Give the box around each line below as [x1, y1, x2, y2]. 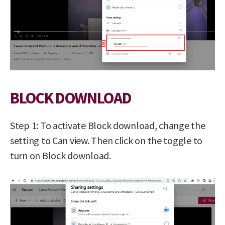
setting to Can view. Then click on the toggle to [10, 134, 203, 147]
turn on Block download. [10, 149, 111, 162]
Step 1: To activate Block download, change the [10, 119, 205, 132]
